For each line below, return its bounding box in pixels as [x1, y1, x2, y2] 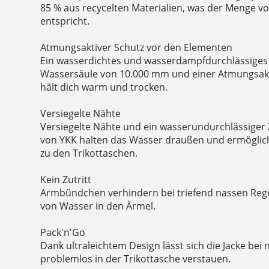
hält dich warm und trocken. [40, 80, 168, 94]
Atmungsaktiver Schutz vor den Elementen [40, 40, 233, 54]
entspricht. [40, 14, 90, 28]
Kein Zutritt [40, 172, 92, 186]
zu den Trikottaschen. [40, 146, 138, 160]
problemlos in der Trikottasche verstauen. [40, 252, 231, 265]
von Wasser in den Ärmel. [40, 199, 156, 213]
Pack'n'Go [40, 225, 86, 239]
